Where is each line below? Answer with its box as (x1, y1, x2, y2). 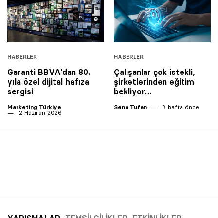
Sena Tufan (114, 103, 147, 110)
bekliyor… (114, 86, 152, 96)
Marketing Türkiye (7, 103, 61, 110)
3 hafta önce (160, 103, 199, 110)
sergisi (7, 86, 33, 96)
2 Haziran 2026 (17, 109, 62, 116)
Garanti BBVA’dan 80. (7, 67, 90, 77)
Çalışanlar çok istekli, (114, 67, 195, 77)
